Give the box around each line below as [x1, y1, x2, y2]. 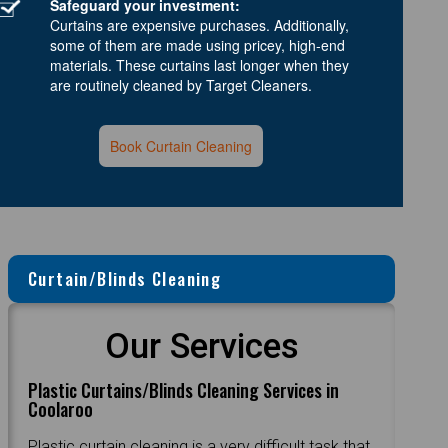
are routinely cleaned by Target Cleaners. [50, 74, 312, 95]
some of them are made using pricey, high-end [50, 34, 345, 55]
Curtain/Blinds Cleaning [28, 265, 222, 291]
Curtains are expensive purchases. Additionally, [50, 14, 349, 35]
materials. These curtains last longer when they [50, 54, 349, 75]
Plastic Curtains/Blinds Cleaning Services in [28, 376, 340, 403]
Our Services [104, 325, 299, 367]
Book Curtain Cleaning [110, 135, 253, 156]
